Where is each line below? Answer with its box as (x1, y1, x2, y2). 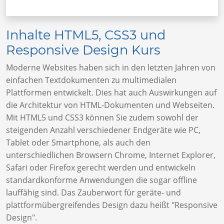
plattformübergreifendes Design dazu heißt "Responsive (6, 199, 217, 211)
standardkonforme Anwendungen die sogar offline (6, 174, 197, 186)
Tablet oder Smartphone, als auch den (6, 137, 150, 148)
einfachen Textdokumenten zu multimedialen (6, 74, 176, 86)
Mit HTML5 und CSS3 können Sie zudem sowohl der (6, 112, 198, 123)
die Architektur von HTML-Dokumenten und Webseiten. (6, 99, 214, 111)
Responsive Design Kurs (6, 42, 160, 58)
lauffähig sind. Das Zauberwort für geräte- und (6, 187, 181, 198)
